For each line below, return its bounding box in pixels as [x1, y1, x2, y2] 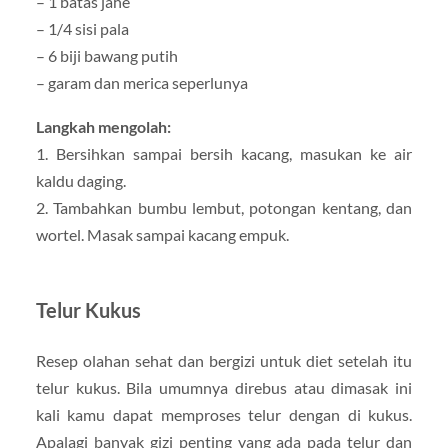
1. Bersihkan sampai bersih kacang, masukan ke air [35, 143, 413, 163]
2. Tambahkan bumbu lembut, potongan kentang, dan [35, 197, 413, 217]
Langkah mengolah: [35, 116, 171, 136]
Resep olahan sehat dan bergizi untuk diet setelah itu [35, 350, 413, 370]
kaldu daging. [35, 170, 126, 190]
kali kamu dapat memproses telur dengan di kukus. [35, 404, 413, 424]
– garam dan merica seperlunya [35, 73, 248, 93]
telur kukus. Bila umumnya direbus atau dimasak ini [35, 377, 413, 397]
